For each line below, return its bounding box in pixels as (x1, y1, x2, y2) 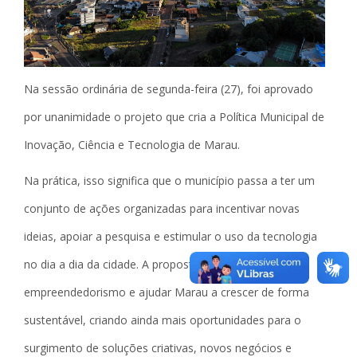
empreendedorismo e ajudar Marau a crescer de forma (24, 284, 309, 300)
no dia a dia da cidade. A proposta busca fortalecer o (24, 256, 296, 272)
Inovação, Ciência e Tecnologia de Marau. (24, 136, 240, 152)
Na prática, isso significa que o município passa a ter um (24, 172, 315, 188)
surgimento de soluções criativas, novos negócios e (24, 339, 292, 355)
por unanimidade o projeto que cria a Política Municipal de (24, 108, 324, 124)
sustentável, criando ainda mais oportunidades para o (24, 312, 301, 328)
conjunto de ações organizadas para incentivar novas (24, 200, 300, 216)
